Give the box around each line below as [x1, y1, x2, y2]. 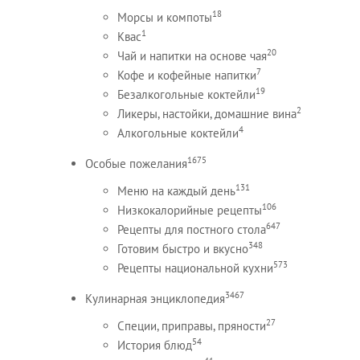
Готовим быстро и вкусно [117, 240, 248, 256]
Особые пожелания [84, 155, 187, 171]
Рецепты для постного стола [117, 221, 266, 237]
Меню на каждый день [117, 182, 235, 198]
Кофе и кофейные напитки [117, 67, 256, 83]
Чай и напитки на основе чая [117, 47, 267, 63]
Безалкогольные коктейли [117, 86, 256, 102]
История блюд [117, 337, 192, 353]
